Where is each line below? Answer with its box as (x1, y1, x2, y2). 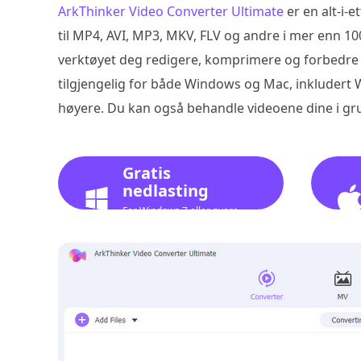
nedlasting (122, 180, 209, 201)
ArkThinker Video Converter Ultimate (58, 2, 284, 20)
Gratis (122, 162, 171, 184)
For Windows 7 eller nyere (122, 204, 239, 218)
